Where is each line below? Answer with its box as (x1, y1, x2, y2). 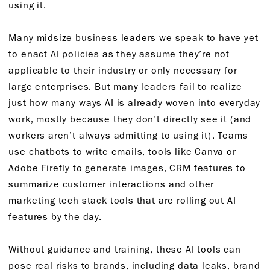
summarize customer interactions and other (8, 178, 215, 190)
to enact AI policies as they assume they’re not (8, 48, 230, 60)
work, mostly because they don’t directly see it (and (8, 113, 252, 125)
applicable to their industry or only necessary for (8, 64, 237, 77)
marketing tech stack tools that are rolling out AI (8, 194, 236, 207)
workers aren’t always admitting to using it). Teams (8, 129, 248, 142)
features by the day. (8, 210, 105, 223)
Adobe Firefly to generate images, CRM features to (8, 162, 246, 174)
